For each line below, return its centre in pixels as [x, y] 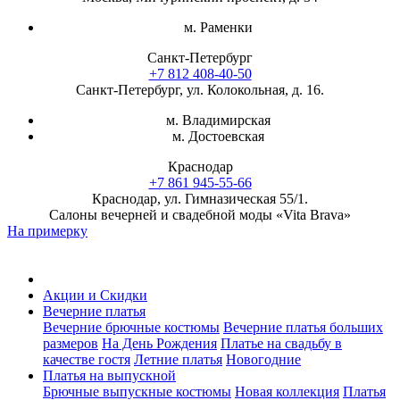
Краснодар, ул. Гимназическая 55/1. [200, 199]
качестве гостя [87, 359]
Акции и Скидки [95, 295]
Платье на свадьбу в [281, 343]
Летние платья [178, 359]
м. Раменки [218, 27]
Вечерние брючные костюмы [131, 327]
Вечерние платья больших [303, 327]
